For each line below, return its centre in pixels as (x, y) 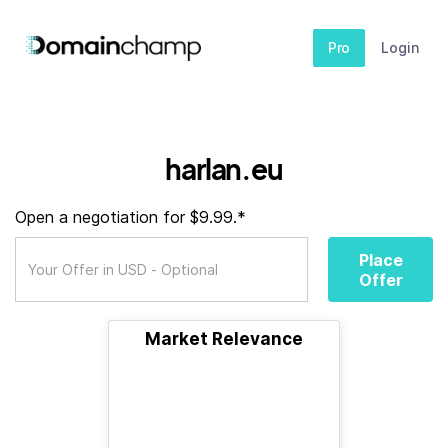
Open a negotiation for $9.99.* (130, 217)
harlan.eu (224, 168)
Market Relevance (224, 339)
